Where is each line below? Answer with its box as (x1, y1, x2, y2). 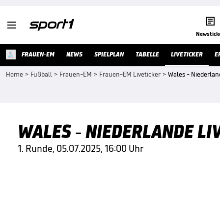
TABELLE (136, 50, 159, 58)
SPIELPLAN (94, 50, 124, 58)
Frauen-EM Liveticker (99, 70, 161, 79)
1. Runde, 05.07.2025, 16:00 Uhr (18, 142, 143, 154)
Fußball (30, 70, 52, 79)
